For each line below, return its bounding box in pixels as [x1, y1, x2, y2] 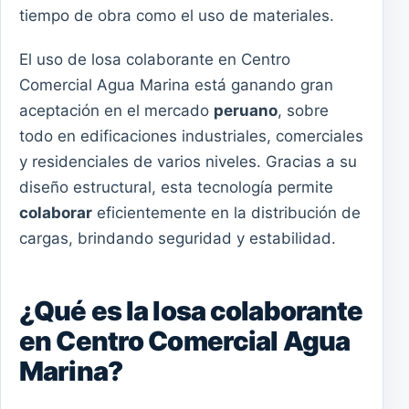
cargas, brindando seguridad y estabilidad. [19, 229, 336, 247]
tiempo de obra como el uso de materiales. [19, 6, 334, 26]
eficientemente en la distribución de [92, 204, 361, 222]
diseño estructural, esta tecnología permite [19, 178, 333, 196]
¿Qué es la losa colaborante [19, 295, 363, 328]
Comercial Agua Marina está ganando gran [19, 76, 333, 94]
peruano [214, 101, 278, 120]
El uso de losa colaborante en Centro [19, 50, 290, 68]
